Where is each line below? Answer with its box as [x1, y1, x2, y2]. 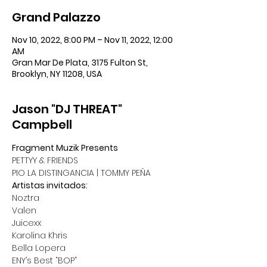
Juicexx [12, 217, 41, 229]
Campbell [12, 116, 72, 133]
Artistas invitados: [12, 179, 88, 191]
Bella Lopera [12, 242, 66, 254]
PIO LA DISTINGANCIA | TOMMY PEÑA [12, 167, 151, 179]
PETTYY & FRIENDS [12, 154, 78, 166]
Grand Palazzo [12, 9, 101, 26]
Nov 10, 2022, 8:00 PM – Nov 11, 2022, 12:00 [12, 34, 173, 46]
